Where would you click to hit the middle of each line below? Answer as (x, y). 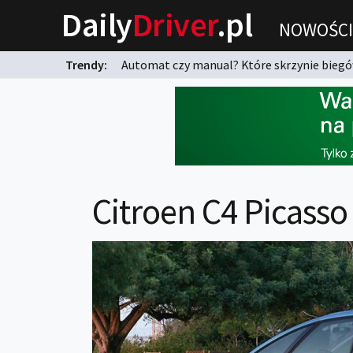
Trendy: (87, 65)
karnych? (66, 84)
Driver (174, 24)
